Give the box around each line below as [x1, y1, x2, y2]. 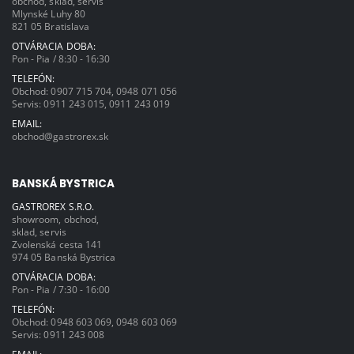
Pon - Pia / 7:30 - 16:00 [12, 282, 111, 296]
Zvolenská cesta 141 [12, 237, 103, 250]
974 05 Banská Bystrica [12, 250, 116, 263]
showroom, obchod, [12, 212, 99, 225]
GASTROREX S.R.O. [12, 199, 94, 213]
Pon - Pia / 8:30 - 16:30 [12, 51, 111, 65]
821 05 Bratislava [12, 19, 89, 32]
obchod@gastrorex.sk [12, 129, 109, 142]
